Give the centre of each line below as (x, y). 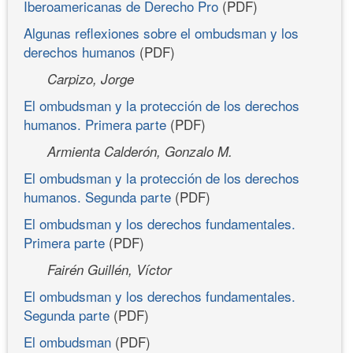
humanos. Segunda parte (97, 196)
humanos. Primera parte (95, 124)
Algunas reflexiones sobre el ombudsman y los (161, 32)
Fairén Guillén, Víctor (110, 269)
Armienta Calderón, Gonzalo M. (140, 151)
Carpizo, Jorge (91, 78)
